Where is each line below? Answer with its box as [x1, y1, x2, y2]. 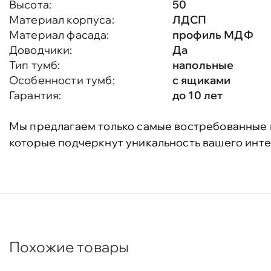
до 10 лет [172, 88, 223, 102]
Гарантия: [9, 88, 62, 102]
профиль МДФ [172, 28, 253, 42]
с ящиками [172, 73, 231, 87]
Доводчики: [9, 43, 73, 57]
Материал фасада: [9, 28, 109, 42]
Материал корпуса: [9, 13, 114, 27]
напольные [172, 58, 234, 72]
